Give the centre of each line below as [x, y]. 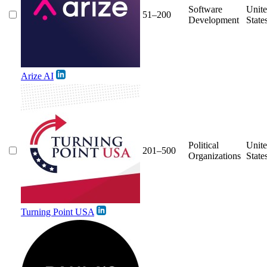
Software [205, 9]
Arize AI [37, 76]
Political [204, 145]
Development [214, 20]
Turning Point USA [58, 212]
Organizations [215, 156]
